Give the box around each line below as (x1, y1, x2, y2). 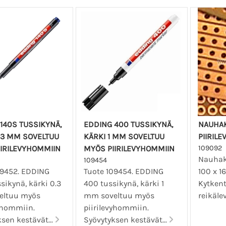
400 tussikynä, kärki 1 (84, 179, 164, 189)
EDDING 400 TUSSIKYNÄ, (84, 120, 174, 130)
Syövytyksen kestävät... (84, 215, 169, 225)
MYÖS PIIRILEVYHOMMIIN (84, 144, 175, 154)
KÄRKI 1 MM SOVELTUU (84, 132, 165, 142)
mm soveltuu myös (84, 191, 155, 201)
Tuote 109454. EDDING (84, 166, 164, 177)
